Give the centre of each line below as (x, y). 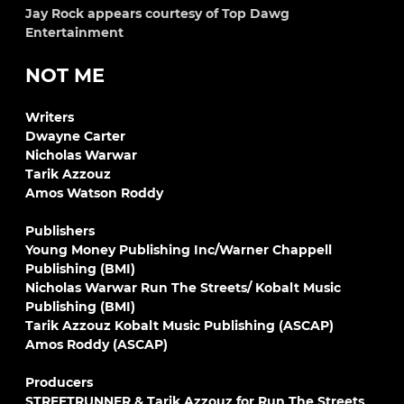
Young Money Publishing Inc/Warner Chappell (179, 250)
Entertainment (74, 32)
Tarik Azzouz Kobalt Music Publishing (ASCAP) (179, 326)
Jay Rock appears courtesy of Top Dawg (157, 14)
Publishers (60, 231)
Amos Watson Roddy (94, 193)
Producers (59, 382)
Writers (50, 117)
